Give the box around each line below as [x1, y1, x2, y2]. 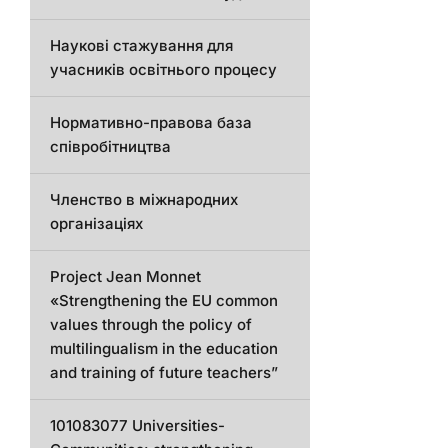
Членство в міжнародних [50, 190, 238, 209]
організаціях [50, 214, 143, 233]
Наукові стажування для [50, 36, 233, 55]
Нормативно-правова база [50, 113, 252, 132]
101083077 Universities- [50, 416, 225, 435]
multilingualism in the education [50, 339, 278, 358]
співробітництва [50, 137, 171, 156]
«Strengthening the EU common [50, 291, 278, 310]
